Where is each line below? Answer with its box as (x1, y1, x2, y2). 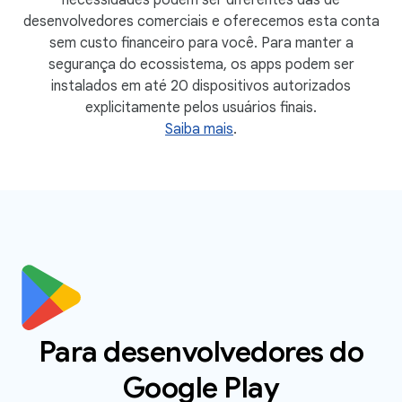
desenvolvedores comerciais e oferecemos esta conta (22, 12, 380, 31)
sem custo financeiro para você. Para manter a (48, 33, 354, 52)
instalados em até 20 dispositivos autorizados (51, 76, 351, 95)
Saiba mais (165, 119, 233, 138)
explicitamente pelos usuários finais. (85, 98, 317, 117)
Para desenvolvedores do (38, 333, 364, 370)
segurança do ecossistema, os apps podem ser (48, 55, 354, 74)
